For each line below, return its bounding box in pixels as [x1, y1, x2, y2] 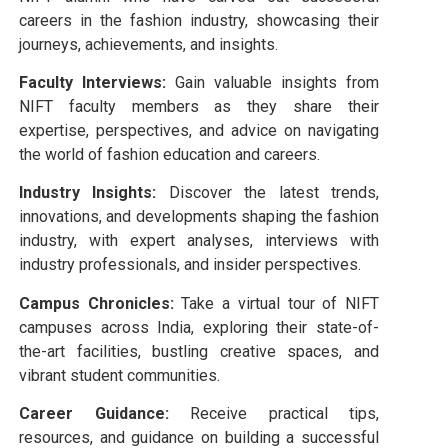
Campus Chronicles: [19, 293, 174, 313]
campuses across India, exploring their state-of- [19, 317, 379, 337]
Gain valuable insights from [166, 72, 379, 92]
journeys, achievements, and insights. [19, 34, 278, 54]
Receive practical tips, [168, 404, 379, 424]
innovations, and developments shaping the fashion [19, 207, 379, 227]
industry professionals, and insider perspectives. [19, 255, 361, 275]
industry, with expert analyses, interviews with [19, 231, 379, 251]
